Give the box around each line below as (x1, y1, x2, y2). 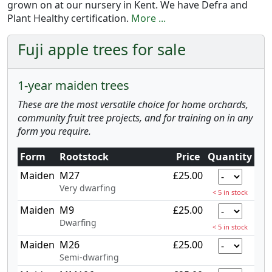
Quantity (208, 150, 252, 164)
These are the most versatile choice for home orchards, (18, 98, 248, 112)
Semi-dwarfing (59, 251, 119, 263)
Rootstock (59, 150, 109, 164)
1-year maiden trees (18, 77, 129, 94)
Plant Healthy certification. (7, 12, 131, 25)
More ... (131, 12, 166, 25)
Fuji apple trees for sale (18, 39, 186, 60)
